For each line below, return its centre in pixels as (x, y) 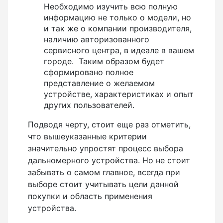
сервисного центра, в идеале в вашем (119, 50)
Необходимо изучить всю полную (111, 6)
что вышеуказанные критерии (87, 136)
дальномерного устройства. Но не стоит (109, 160)
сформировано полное (89, 72)
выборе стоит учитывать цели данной (103, 184)
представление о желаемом (99, 83)
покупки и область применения (90, 196)
